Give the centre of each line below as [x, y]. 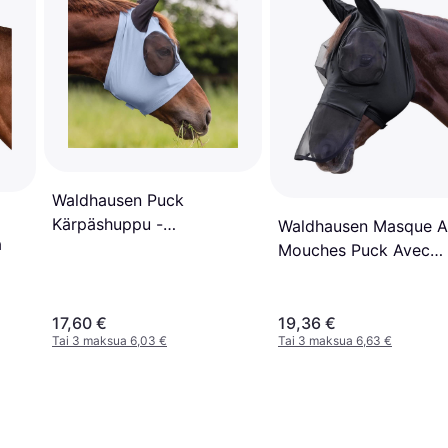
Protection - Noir [342, 274]
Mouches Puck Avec [354, 250]
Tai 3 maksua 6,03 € [109, 340]
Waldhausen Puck [118, 200]
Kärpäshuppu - [107, 224]
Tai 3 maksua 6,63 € [335, 340]
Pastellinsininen [109, 248]
